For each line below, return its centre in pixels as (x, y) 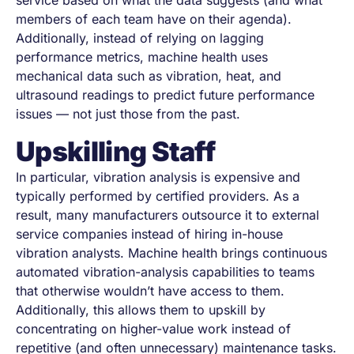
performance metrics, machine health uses (142, 57)
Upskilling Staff (116, 151)
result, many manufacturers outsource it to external (168, 215)
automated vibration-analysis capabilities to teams (165, 272)
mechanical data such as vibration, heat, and (149, 76)
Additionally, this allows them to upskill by (141, 310)
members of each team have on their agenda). (154, 19)
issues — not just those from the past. (128, 114)
